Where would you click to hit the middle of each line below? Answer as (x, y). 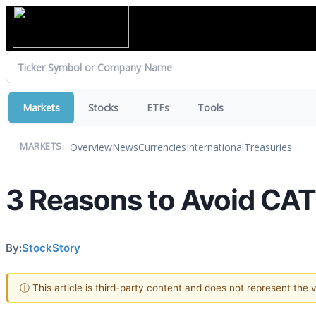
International (215, 147)
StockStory (51, 248)
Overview (91, 147)
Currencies (162, 147)
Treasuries (268, 147)
